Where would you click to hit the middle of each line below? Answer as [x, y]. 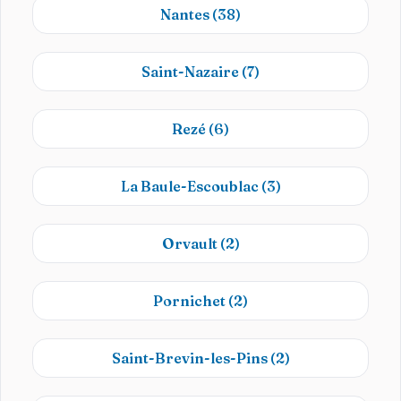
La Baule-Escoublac [191, 186]
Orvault [191, 243]
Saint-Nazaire [192, 72]
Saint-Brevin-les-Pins [191, 358]
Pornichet [191, 301]
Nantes [186, 14]
